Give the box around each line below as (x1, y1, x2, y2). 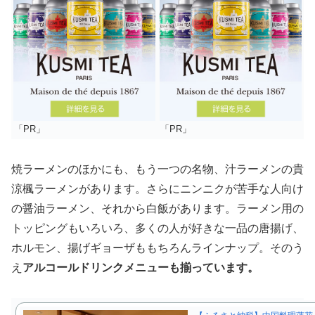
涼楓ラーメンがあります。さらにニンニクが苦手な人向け (11, 182, 304, 195)
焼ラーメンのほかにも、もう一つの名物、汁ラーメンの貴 (11, 162, 304, 175)
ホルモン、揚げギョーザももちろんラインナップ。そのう (11, 241, 304, 254)
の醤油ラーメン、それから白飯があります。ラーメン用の (11, 202, 304, 214)
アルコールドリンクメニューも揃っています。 (22, 261, 259, 274)
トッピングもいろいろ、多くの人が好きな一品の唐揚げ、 (11, 221, 304, 234)
